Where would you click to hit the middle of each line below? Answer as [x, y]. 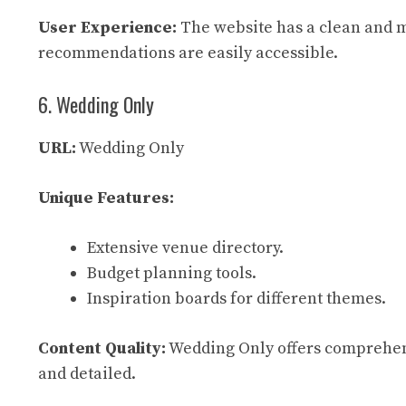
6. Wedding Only [96, 104]
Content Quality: [102, 348]
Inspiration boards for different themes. [237, 299]
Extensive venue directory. [185, 248]
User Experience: [107, 28]
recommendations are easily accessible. [188, 53]
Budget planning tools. [172, 273]
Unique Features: [106, 198]
